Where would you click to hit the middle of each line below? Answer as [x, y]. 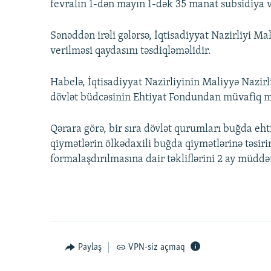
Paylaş [90, 248]
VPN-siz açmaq [157, 248]
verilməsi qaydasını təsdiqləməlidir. [131, 51]
